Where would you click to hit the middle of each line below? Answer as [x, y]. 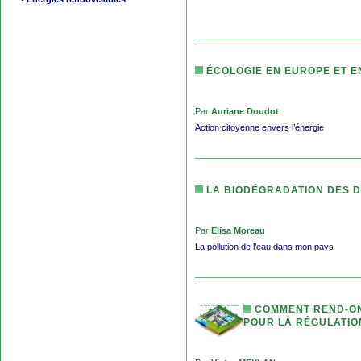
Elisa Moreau [238, 230]
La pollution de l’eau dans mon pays [264, 246]
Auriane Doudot [245, 111]
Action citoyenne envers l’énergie [259, 127]
